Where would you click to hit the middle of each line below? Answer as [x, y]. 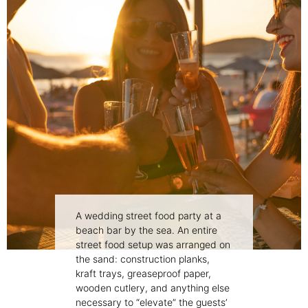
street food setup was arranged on [153, 245]
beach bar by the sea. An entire [146, 230]
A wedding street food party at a [148, 216]
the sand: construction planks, [143, 259]
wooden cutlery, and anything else [153, 288]
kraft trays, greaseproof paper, [143, 274]
